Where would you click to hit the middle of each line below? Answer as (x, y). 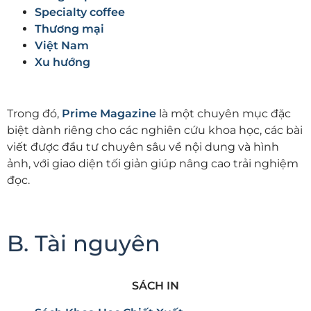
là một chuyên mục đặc (224, 114)
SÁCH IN (155, 286)
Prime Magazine (109, 114)
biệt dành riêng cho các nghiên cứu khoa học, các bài (155, 131)
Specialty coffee (80, 12)
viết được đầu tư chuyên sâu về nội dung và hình (143, 147)
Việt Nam (62, 46)
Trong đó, (34, 114)
